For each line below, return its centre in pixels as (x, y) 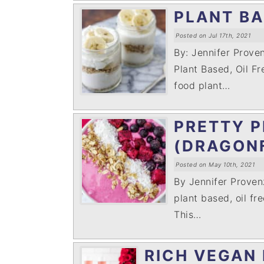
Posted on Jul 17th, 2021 (213, 35)
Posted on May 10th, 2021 (215, 164)
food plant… (202, 85)
